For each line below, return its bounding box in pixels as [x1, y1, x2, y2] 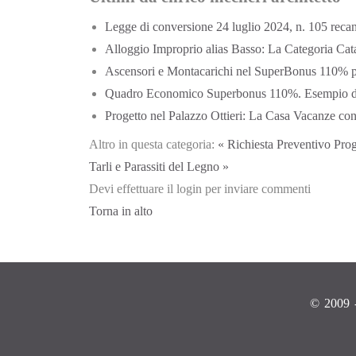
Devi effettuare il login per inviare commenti [89, 182, 311, 196]
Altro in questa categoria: [89, 137, 215, 152]
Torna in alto [89, 204, 153, 219]
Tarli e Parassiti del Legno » [89, 160, 229, 174]
